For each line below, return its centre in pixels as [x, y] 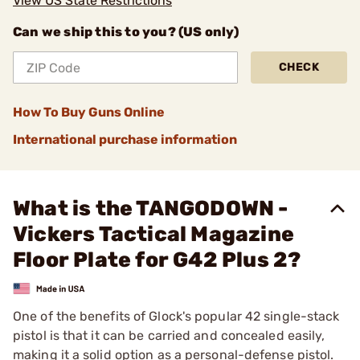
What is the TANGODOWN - [151, 209]
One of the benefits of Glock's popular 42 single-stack [176, 316]
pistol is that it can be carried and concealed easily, [169, 335]
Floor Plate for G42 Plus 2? [157, 260]
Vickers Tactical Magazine [153, 234]
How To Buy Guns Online [89, 112]
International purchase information [125, 139]
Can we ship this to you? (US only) [126, 32]
